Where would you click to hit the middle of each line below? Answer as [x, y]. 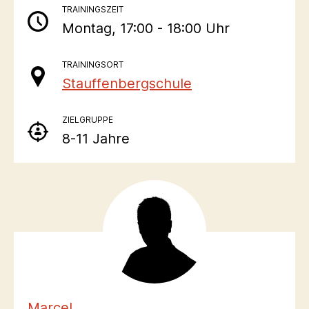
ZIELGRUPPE [88, 119]
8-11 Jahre [96, 138]
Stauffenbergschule [127, 83]
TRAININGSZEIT [93, 9]
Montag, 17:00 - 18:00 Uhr [146, 28]
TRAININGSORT [93, 64]
